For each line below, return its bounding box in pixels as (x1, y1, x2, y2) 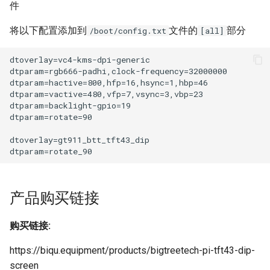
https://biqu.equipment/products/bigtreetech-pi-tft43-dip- (10, 245, 255, 257)
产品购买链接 (10, 189, 99, 207)
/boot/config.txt (89, 25, 166, 37)
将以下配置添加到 (10, 25, 87, 37)
